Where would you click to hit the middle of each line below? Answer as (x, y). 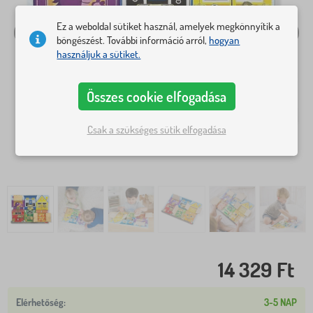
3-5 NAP (281, 302)
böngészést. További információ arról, (133, 41)
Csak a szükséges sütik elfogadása (156, 129)
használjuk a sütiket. (99, 54)
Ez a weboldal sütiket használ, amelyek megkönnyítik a (169, 27)
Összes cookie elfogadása (156, 97)
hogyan (225, 41)
